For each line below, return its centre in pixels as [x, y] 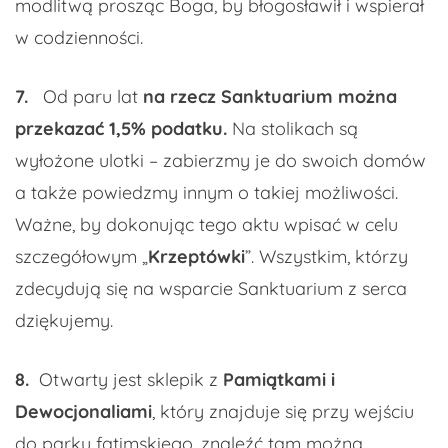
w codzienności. [79, 38]
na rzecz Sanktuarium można [270, 97]
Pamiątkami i [279, 380]
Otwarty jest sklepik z [131, 380]
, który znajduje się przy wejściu [283, 412]
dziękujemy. [64, 321]
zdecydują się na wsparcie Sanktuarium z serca [211, 289]
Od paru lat [93, 97]
